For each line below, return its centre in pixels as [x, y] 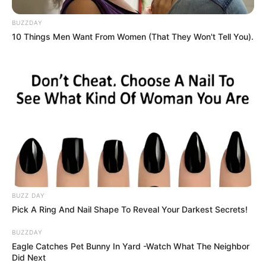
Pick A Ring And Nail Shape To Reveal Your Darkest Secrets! [130, 210]
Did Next [29, 258]
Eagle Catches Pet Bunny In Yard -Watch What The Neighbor [131, 246]
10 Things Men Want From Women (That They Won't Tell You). [133, 36]
